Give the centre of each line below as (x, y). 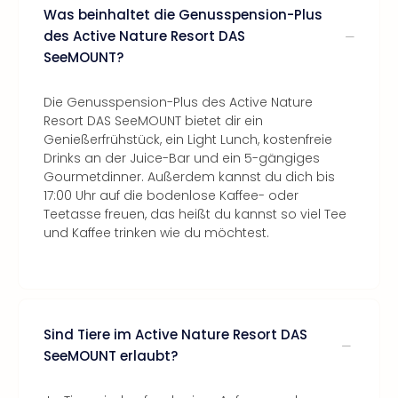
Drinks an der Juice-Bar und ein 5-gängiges (182, 158)
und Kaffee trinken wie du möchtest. (156, 233)
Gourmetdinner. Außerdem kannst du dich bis (189, 177)
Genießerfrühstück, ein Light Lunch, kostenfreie (188, 139)
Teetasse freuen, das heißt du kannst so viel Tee (195, 214)
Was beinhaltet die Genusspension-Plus (183, 15)
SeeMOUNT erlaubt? (111, 356)
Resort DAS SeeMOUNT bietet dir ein (153, 121)
